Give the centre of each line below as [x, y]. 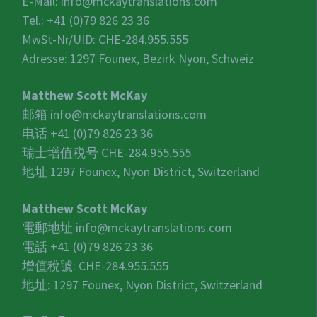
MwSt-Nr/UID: [60, 40]
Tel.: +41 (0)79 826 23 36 [86, 21]
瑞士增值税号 [62, 153]
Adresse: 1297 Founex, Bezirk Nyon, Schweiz [138, 59]
